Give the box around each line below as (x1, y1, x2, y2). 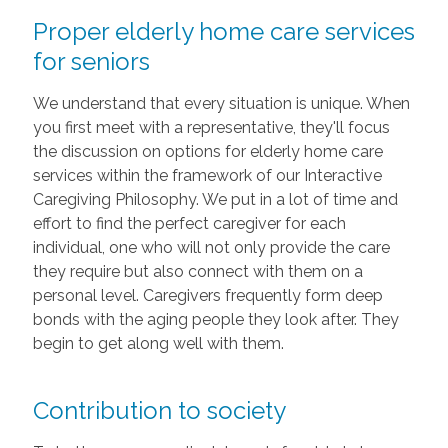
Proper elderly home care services (32, 16, 415, 46)
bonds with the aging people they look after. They (32, 309, 399, 329)
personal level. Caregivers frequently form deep (32, 285, 383, 305)
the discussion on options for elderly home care (32, 141, 383, 161)
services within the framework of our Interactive (32, 165, 382, 185)
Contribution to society (32, 395, 286, 425)
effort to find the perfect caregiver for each (32, 213, 346, 233)
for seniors (32, 46, 150, 76)
